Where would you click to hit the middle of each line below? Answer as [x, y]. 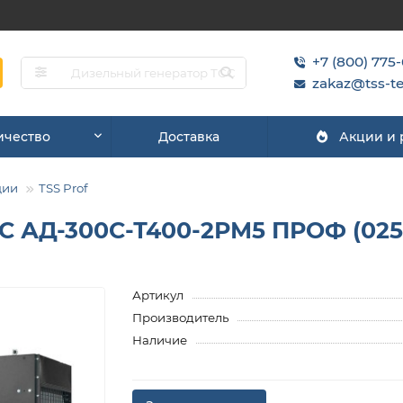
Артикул [158, 295]
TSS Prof [63, 188]
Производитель [181, 317]
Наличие [160, 340]
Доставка [188, 136]
